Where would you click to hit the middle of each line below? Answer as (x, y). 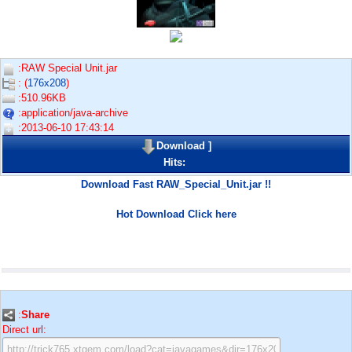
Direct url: (24, 329)
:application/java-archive (71, 113)
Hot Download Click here (176, 214)
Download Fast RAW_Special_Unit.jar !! (176, 184)
